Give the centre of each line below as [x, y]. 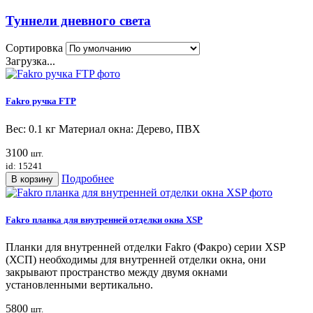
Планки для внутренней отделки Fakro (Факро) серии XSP [145, 247]
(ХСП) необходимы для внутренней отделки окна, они [136, 259]
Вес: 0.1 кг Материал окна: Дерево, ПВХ [103, 129]
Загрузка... [30, 61]
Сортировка [34, 48]
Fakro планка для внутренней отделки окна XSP [104, 219]
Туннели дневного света [78, 21]
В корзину [32, 179]
